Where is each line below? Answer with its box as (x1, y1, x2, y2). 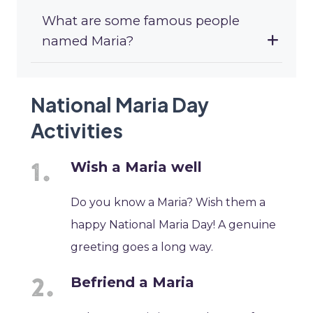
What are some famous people (42, 13, 240, 29)
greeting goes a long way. (71, 240, 214, 254)
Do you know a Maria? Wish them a (71, 196, 266, 210)
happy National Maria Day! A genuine (71, 218, 277, 232)
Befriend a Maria (71, 274, 195, 291)
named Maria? (42, 33, 133, 50)
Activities (31, 118, 123, 143)
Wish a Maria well (71, 159, 203, 176)
